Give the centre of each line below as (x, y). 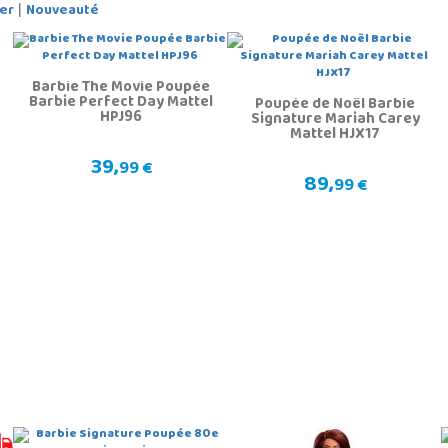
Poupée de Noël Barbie (335, 105)
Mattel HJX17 (335, 135)
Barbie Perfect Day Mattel (121, 103)
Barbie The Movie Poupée (121, 88)
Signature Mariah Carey (335, 120)
